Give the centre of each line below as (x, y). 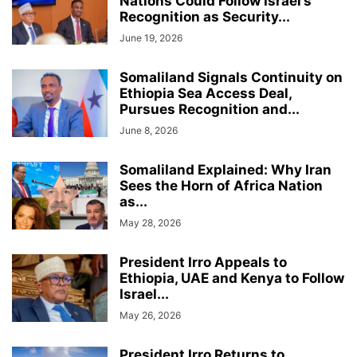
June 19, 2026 (151, 38)
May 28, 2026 (150, 223)
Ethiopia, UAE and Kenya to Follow (232, 278)
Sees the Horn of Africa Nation (221, 186)
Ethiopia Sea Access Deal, (206, 93)
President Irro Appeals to (203, 262)
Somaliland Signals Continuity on (231, 77)
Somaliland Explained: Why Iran (226, 170)
